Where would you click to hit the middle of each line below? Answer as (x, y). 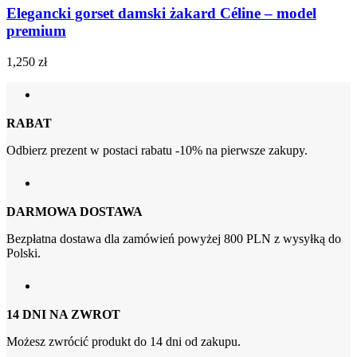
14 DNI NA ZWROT (63, 314)
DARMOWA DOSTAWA (75, 211)
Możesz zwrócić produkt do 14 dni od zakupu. (124, 341)
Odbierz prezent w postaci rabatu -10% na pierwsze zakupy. (157, 150)
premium (36, 31)
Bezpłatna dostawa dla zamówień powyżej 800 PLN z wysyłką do (174, 238)
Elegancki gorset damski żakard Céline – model (161, 14)
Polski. (24, 253)
